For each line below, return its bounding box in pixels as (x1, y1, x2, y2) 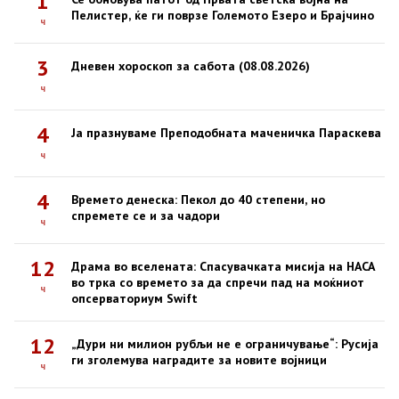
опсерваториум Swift (71, 289, 198, 306)
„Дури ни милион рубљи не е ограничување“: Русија (71, 335, 379, 352)
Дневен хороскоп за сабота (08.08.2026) (71, 57, 310, 74)
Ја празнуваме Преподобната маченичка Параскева (71, 124, 381, 141)
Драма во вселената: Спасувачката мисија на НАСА (71, 257, 375, 274)
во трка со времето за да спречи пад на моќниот (71, 273, 364, 290)
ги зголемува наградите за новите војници (71, 351, 327, 368)
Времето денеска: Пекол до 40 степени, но (71, 191, 325, 208)
